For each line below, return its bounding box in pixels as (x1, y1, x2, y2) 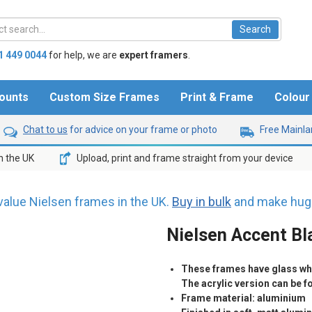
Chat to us (23, 123, 68, 135)
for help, (46, 49, 87, 61)
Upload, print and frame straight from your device (75, 152, 294, 164)
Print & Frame (180, 91, 253, 104)
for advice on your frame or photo (68, 123, 217, 135)
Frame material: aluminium (181, 292, 306, 304)
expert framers (118, 49, 188, 61)
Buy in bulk (172, 194, 231, 210)
